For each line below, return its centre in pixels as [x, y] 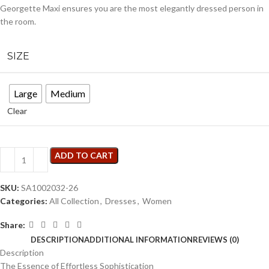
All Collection [74, 201]
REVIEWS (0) [216, 240]
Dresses [121, 201]
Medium [68, 94]
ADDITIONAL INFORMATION [138, 240]
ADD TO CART [84, 156]
